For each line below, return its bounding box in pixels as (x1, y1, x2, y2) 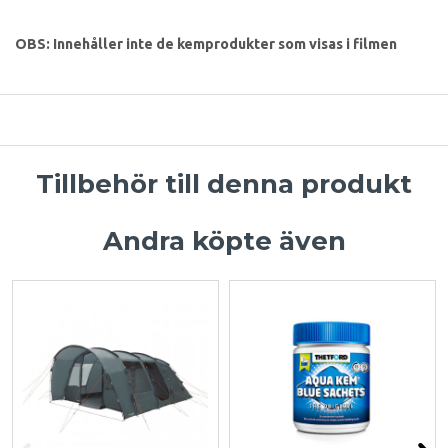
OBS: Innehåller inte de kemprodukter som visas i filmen (15, 35, 397, 52)
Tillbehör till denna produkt (36, 167, 412, 200)
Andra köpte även (102, 224, 346, 257)
